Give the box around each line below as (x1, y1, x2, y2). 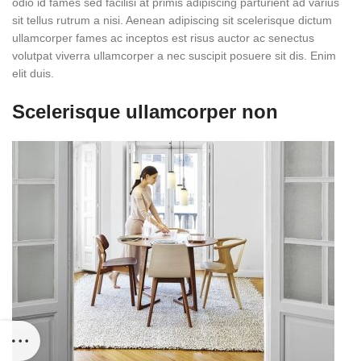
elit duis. (12, 66, 54, 80)
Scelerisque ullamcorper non (12, 100, 278, 122)
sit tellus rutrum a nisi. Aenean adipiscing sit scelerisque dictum (12, 13, 332, 27)
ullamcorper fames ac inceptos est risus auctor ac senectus (12, 31, 314, 44)
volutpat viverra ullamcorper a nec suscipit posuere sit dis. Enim (12, 48, 336, 62)
